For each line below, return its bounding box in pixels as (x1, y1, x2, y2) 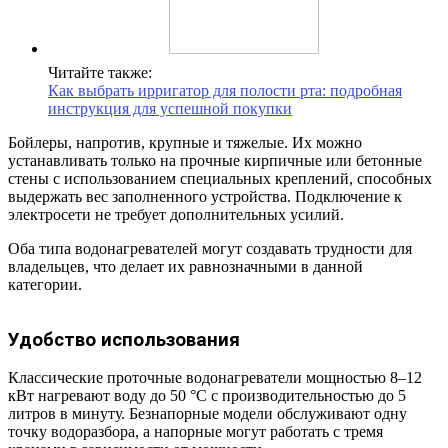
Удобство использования (8, 328, 240, 351)
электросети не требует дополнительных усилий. (8, 206, 344, 224)
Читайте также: (48, 64, 152, 82)
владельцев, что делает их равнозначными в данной (8, 258, 363, 276)
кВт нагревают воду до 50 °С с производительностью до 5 (8, 387, 406, 405)
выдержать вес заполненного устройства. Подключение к (8, 188, 402, 206)
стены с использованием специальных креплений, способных (8, 170, 432, 188)
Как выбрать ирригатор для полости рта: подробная (48, 82, 402, 100)
